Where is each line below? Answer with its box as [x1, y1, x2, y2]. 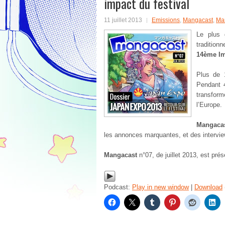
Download [194, 183, 222, 191]
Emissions [152, 17, 180, 24]
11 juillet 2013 [104, 17, 142, 24]
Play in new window [132, 183, 189, 191]
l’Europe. [196, 101, 222, 108]
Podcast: [104, 183, 132, 191]
